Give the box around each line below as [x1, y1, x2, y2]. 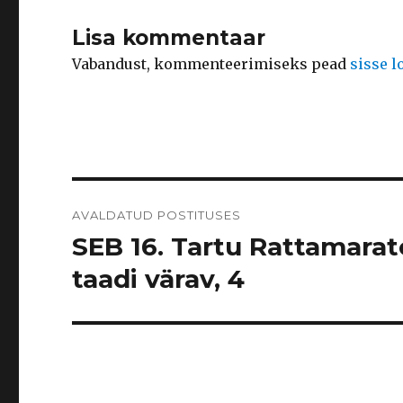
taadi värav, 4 [72, 264, 246, 294]
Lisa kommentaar [72, 25, 266, 50]
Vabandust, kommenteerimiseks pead [72, 55, 351, 73]
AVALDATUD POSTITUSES [72, 208, 242, 222]
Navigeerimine [71, 185, 241, 211]
